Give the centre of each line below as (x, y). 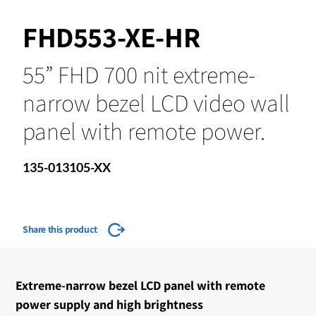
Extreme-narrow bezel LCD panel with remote (141, 285)
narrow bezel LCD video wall (156, 102)
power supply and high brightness (110, 304)
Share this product (60, 229)
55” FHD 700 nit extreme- (139, 74)
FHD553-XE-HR (111, 36)
